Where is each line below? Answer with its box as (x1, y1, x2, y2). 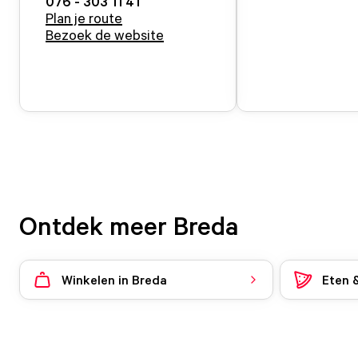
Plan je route (46, 9, 122, 26)
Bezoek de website (46, 26, 164, 43)
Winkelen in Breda (62, 271, 167, 288)
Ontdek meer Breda (19, 209, 239, 241)
